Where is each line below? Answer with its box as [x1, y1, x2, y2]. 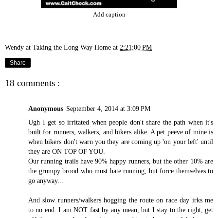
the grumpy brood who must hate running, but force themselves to [28, 166, 213, 175]
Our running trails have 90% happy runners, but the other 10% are [28, 157, 213, 165]
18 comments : [5, 78, 60, 89]
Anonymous [28, 104, 63, 112]
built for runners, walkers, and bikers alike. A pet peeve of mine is [28, 127, 213, 136]
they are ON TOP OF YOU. [28, 147, 105, 155]
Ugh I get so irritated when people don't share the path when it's [28, 118, 213, 126]
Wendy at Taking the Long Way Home [5, 43, 113, 51]
